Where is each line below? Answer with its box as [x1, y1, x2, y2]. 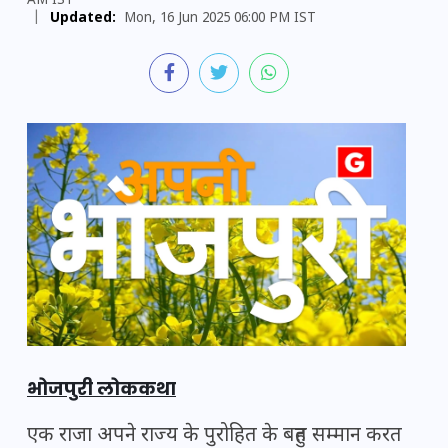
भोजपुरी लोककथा [27, 376, 176, 402]
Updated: [50, 10, 116, 28]
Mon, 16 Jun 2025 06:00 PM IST [124, 10, 316, 28]
